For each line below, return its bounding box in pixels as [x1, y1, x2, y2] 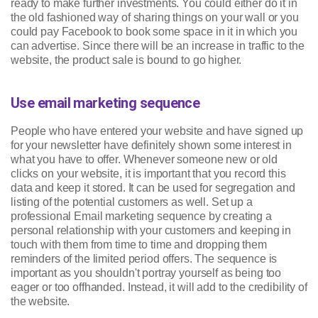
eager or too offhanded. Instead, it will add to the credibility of [11, 281, 307, 294]
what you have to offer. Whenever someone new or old [11, 153, 278, 166]
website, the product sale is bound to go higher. [11, 54, 242, 67]
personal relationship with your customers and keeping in [11, 224, 292, 237]
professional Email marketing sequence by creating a [11, 210, 272, 223]
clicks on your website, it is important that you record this [11, 168, 286, 180]
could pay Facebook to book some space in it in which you [11, 26, 298, 38]
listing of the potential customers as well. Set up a [11, 196, 253, 209]
